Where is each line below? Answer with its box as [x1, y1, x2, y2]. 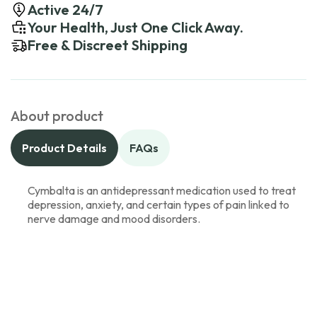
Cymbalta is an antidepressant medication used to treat [28, 183, 296, 197]
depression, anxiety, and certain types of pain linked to [28, 197, 289, 212]
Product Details [22, 141, 107, 155]
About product [11, 107, 103, 125]
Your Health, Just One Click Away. [28, 18, 243, 36]
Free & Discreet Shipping [28, 36, 188, 54]
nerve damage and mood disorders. [28, 212, 200, 226]
